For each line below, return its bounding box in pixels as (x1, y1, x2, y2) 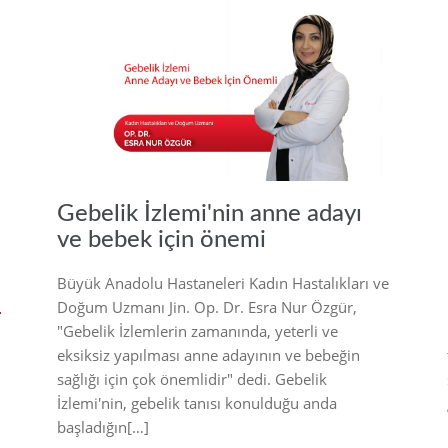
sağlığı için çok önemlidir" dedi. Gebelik (57, 369, 327, 390)
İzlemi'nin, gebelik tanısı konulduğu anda (57, 393, 337, 414)
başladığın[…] (57, 417, 149, 438)
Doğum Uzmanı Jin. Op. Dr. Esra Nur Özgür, (57, 297, 357, 318)
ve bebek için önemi (57, 228, 266, 253)
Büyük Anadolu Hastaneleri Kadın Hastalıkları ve (57, 273, 389, 294)
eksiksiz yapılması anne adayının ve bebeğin (57, 345, 360, 366)
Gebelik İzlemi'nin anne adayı (57, 202, 362, 227)
